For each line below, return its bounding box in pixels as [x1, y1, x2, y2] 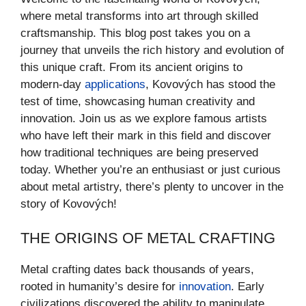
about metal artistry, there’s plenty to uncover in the [20, 180, 283, 193]
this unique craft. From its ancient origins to [20, 60, 242, 74]
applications [85, 77, 145, 91]
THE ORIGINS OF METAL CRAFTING [20, 229, 275, 247]
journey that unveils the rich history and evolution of [20, 43, 284, 57]
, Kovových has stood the [145, 77, 275, 91]
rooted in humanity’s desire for [20, 280, 179, 294]
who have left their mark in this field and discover [20, 128, 271, 142]
